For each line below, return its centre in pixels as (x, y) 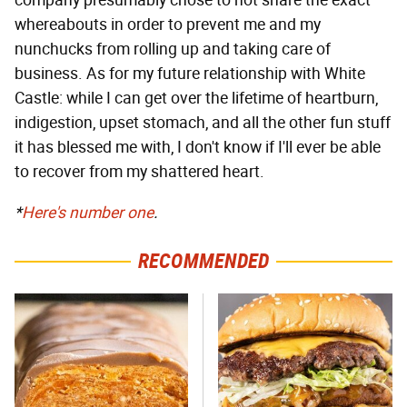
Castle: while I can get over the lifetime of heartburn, (196, 98)
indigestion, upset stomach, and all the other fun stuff (203, 122)
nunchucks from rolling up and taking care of (173, 49)
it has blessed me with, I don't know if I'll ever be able (198, 147)
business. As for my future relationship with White (190, 73)
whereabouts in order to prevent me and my (168, 24)
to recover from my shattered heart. (139, 171)
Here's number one (88, 212)
